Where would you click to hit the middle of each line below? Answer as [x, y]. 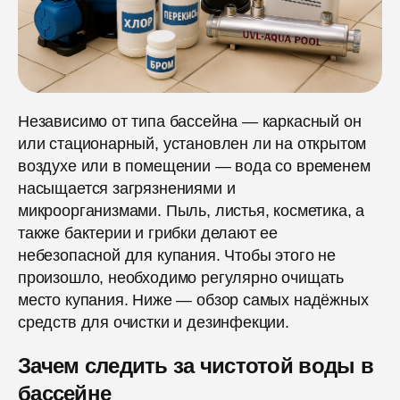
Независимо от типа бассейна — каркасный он [190, 122]
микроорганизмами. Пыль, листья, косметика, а [192, 211]
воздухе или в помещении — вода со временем [194, 167]
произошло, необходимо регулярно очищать [181, 278]
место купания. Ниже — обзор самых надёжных [193, 300]
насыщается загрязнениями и [127, 189]
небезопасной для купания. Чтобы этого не [177, 256]
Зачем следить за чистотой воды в [196, 366]
